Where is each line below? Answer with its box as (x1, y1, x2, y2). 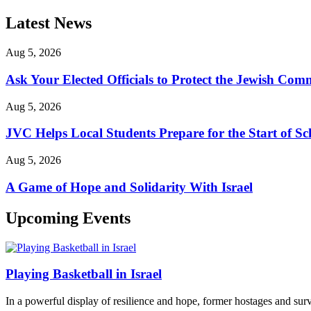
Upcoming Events (6, 208, 131, 227)
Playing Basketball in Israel (6, 267, 162, 282)
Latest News (6, 14, 92, 33)
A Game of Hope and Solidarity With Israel (6, 179, 253, 194)
